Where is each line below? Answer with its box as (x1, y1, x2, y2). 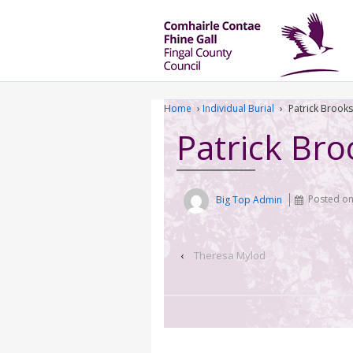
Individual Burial (203, 102, 274, 116)
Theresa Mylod (194, 247, 266, 262)
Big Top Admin (216, 192, 283, 206)
